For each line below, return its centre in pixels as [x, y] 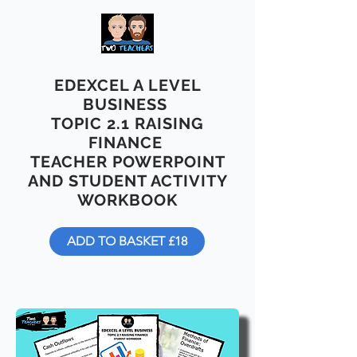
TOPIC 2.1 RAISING [127, 123]
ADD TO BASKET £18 [127, 241]
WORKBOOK [127, 200]
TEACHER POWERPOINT [127, 161]
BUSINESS [127, 104]
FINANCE [127, 142]
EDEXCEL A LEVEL [127, 85]
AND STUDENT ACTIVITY [127, 180]
